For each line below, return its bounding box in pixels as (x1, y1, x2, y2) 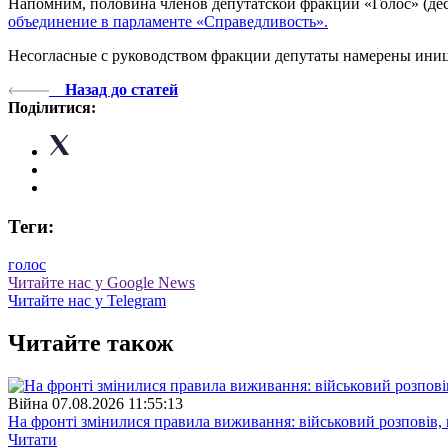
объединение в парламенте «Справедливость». (8, 12, 328, 30)
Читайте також (8, 330, 173, 357)
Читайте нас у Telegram (8, 292, 166, 310)
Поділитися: (8, 98, 96, 116)
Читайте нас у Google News (8, 274, 195, 292)
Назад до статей (65, 80, 178, 98)
